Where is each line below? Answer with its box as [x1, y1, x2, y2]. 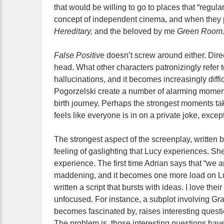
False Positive [54, 51, 106, 59]
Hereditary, [54, 27, 94, 35]
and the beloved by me [94, 27, 177, 35]
